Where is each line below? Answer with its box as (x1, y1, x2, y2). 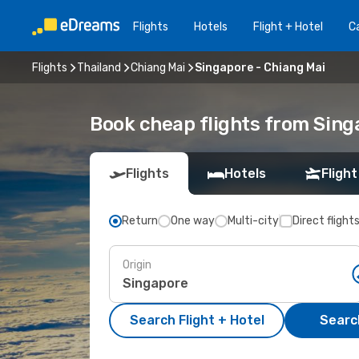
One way (171, 214, 215, 228)
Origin (123, 257, 151, 272)
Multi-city (228, 214, 279, 228)
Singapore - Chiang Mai (195, 60, 325, 75)
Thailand (77, 60, 121, 75)
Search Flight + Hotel (129, 313, 264, 328)
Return (122, 214, 158, 228)
